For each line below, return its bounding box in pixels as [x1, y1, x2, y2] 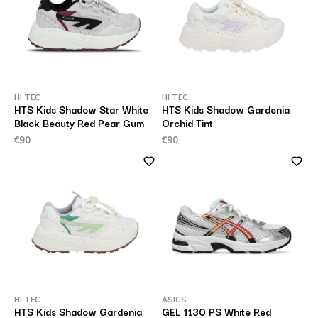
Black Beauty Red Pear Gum [13, 115, 144, 131]
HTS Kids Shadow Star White [13, 102, 148, 117]
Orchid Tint [162, 115, 213, 131]
